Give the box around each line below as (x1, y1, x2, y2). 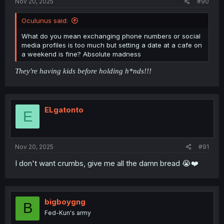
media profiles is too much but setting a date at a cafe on (21, 40, 202, 49)
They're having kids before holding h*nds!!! (15, 67, 151, 75)
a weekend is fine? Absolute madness (21, 49, 141, 58)
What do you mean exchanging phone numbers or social (21, 31, 200, 40)
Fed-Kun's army (44, 208, 91, 216)
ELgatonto (44, 105, 83, 114)
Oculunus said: (21, 16, 68, 24)
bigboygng (44, 196, 85, 206)
